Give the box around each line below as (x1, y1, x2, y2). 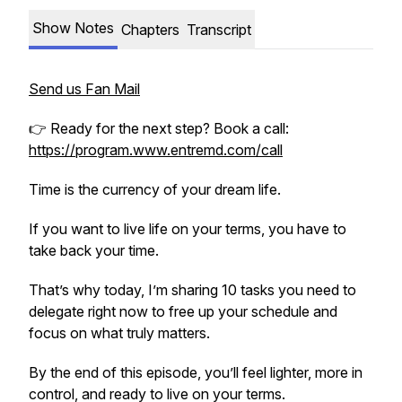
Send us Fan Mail (29, 80, 140, 98)
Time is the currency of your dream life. (29, 180, 281, 198)
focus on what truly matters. (29, 324, 210, 342)
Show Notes (32, 19, 114, 37)
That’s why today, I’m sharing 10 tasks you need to (29, 281, 356, 299)
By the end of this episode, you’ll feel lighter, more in (29, 363, 363, 381)
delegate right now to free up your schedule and (29, 302, 337, 320)
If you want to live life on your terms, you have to (29, 220, 346, 238)
